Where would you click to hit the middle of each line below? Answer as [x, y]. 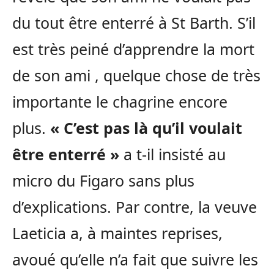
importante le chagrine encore [120, 102]
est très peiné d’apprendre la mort [133, 49]
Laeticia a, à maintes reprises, [117, 233]
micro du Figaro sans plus [103, 181]
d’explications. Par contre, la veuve [135, 207]
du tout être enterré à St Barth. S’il [134, 23]
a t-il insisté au [172, 154]
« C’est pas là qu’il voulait [146, 128]
